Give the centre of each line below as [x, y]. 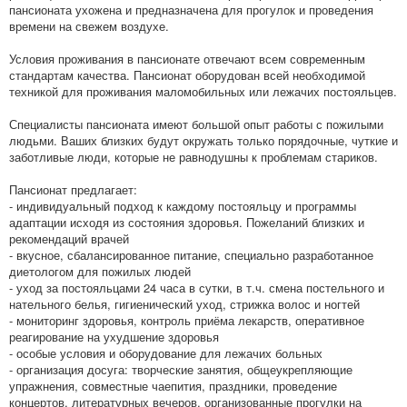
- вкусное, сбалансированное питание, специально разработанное [191, 255]
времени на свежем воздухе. [89, 26]
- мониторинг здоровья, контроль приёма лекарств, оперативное [187, 321]
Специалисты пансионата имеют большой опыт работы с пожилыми [196, 124]
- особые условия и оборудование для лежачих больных [166, 353]
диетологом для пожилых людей [100, 272]
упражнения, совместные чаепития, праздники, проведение [173, 386]
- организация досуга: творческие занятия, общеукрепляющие [181, 370]
